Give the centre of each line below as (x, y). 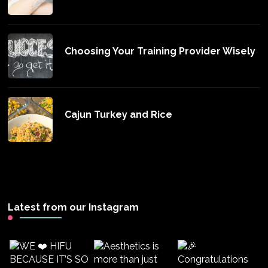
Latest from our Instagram (74, 207)
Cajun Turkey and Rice (119, 114)
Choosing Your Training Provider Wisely (160, 51)
